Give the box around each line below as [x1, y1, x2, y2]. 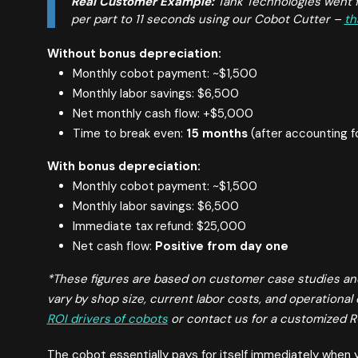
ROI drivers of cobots [46, 311, 168, 328]
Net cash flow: [72, 238, 155, 255]
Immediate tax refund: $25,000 [72, 218, 246, 235]
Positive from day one [154, 238, 288, 255]
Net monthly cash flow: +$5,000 [72, 105, 253, 122]
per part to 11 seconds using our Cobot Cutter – [70, 11, 344, 28]
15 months [185, 125, 248, 142]
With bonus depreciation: [46, 158, 201, 175]
